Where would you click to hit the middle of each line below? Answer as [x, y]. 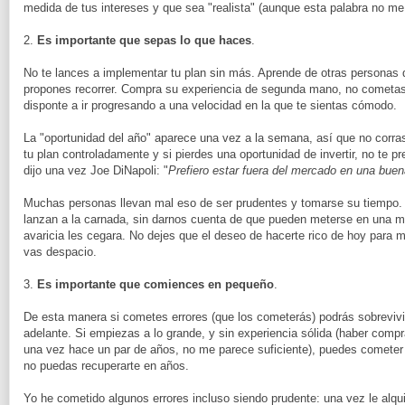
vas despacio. [60, 251]
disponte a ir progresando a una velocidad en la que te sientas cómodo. [210, 105]
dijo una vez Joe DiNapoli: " [96, 170]
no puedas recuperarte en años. [106, 365]
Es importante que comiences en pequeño [155, 284]
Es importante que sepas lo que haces [144, 40]
